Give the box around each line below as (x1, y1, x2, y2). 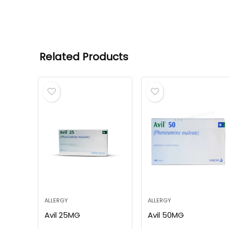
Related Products (39, 50, 128, 64)
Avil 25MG (44, 210, 80, 221)
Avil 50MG (147, 210, 184, 221)
